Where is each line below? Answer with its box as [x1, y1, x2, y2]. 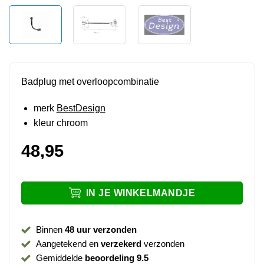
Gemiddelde [35, 252, 85, 263]
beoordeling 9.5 [84, 252, 148, 263]
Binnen [35, 224, 65, 235]
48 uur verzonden [64, 224, 137, 235]
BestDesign [56, 103, 105, 114]
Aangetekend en [35, 238, 101, 249]
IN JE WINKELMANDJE [85, 187, 196, 198]
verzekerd [100, 238, 141, 249]
